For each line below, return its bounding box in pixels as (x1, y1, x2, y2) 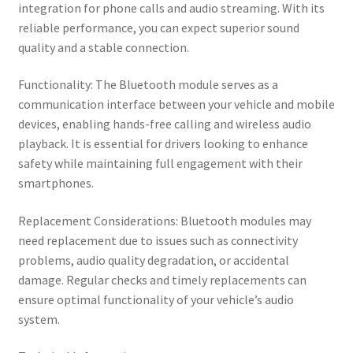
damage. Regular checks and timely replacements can (17, 271, 307, 288)
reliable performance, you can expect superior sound (17, 19, 299, 35)
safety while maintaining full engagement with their (17, 155, 303, 172)
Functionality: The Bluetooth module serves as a (17, 76, 278, 93)
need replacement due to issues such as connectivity (17, 232, 298, 248)
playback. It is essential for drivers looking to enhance (17, 136, 308, 152)
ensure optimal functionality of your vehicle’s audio (17, 291, 294, 307)
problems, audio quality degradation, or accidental (17, 251, 289, 268)
